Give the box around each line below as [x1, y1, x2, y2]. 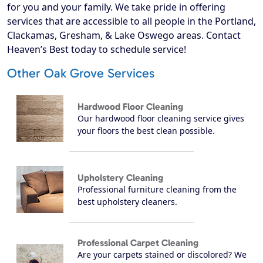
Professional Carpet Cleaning [77, 237, 198, 249]
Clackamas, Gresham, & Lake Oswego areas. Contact [7, 29, 241, 42]
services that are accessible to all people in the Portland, [7, 15, 256, 28]
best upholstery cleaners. [77, 195, 177, 207]
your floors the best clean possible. [77, 124, 215, 136]
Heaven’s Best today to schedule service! [7, 43, 186, 56]
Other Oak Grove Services [7, 66, 154, 82]
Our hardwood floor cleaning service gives [77, 112, 244, 124]
